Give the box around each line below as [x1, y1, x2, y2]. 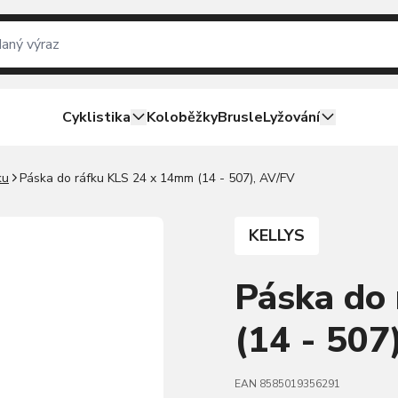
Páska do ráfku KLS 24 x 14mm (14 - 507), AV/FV [20, 170, 295, 187]
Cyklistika [62, 107, 131, 127]
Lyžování [263, 107, 320, 127]
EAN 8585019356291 [235, 377, 340, 391]
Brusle [218, 107, 263, 127]
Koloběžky [147, 107, 218, 127]
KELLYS [249, 225, 305, 246]
